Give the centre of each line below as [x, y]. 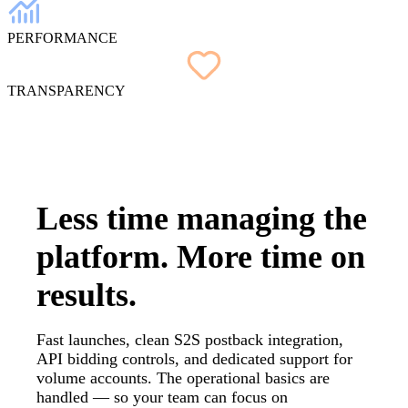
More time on [271, 256]
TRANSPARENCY [66, 90]
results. [87, 295]
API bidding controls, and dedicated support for [194, 358]
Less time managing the [202, 218]
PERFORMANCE [62, 37]
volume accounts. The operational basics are [183, 377]
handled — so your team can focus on [162, 397]
